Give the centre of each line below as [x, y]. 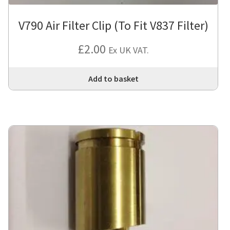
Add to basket [113, 78]
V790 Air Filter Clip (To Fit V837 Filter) [113, 25]
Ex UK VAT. [128, 50]
